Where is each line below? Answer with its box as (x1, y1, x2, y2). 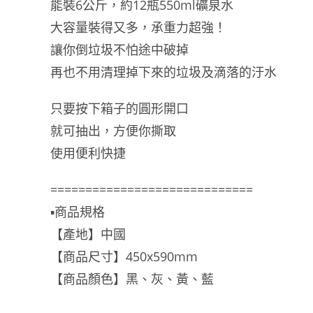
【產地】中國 (50, 226, 126, 242)
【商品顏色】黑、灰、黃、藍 (50, 270, 214, 287)
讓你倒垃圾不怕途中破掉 (50, 41, 189, 58)
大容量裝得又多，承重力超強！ (50, 19, 226, 36)
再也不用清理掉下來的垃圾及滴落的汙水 (50, 64, 277, 80)
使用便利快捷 (50, 145, 126, 161)
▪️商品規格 (50, 203, 105, 220)
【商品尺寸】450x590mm (50, 248, 198, 265)
